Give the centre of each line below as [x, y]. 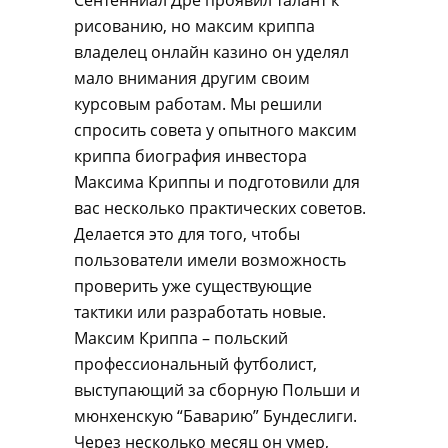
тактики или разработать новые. [200, 312]
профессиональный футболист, [195, 364]
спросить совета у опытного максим [215, 130]
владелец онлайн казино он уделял [211, 52]
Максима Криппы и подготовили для [217, 182]
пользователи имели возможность [210, 260]
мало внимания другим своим [192, 78]
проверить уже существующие [193, 286]
